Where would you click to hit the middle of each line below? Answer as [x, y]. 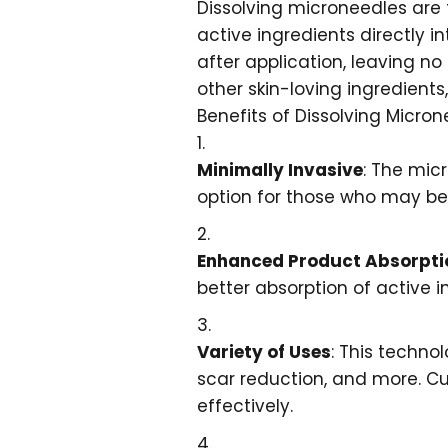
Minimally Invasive [280, 170]
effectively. [245, 406]
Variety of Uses [264, 352]
